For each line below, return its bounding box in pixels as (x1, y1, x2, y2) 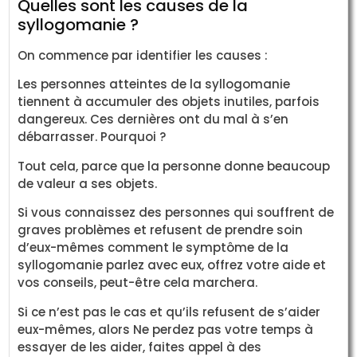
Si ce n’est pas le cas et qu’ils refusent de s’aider (18, 303, 321, 320)
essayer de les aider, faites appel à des (18, 338, 262, 355)
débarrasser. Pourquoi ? (18, 128, 167, 146)
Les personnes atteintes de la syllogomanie (18, 76, 291, 93)
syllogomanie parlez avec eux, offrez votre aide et (18, 257, 327, 274)
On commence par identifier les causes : (18, 47, 269, 65)
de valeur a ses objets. (18, 175, 158, 192)
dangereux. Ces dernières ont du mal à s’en (18, 111, 289, 128)
